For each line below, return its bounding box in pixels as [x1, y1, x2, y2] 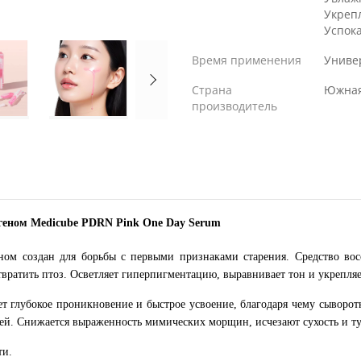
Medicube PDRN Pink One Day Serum [31, 217, 221, 229]
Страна [192, 82, 232, 98]
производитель [192, 98, 277, 114]
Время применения [192, 52, 301, 68]
